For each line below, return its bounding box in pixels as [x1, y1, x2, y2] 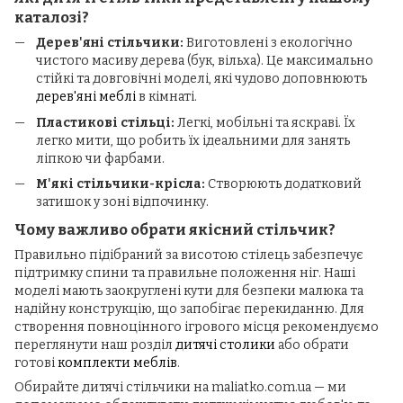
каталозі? [14, 9, 89, 27]
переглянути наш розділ [14, 336, 175, 353]
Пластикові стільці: [36, 114, 175, 130]
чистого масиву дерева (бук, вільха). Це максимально [36, 53, 373, 69]
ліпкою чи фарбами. [36, 150, 165, 166]
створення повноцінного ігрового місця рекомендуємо [14, 318, 379, 335]
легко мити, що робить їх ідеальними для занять [36, 132, 350, 148]
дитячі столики [175, 336, 275, 353]
